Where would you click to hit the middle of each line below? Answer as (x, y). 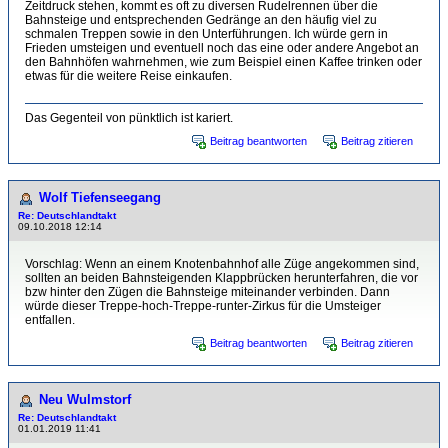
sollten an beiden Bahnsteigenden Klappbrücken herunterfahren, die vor (221, 278)
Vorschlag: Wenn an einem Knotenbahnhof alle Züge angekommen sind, (222, 264)
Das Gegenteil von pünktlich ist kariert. (129, 118)
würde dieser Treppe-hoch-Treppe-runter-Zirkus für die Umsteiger (203, 306)
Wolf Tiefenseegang (100, 197)
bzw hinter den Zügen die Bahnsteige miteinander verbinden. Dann (207, 292)
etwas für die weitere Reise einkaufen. (128, 76)
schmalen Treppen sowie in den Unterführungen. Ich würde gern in (206, 34)
